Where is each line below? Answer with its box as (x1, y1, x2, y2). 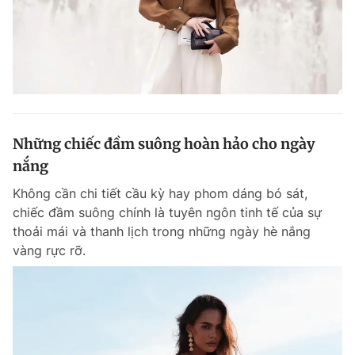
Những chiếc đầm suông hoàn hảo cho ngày (13, 135, 315, 154)
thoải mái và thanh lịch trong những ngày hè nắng (13, 223, 311, 240)
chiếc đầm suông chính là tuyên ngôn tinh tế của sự (13, 204, 322, 221)
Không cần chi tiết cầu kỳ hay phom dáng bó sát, (13, 185, 307, 202)
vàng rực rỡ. (13, 242, 86, 259)
